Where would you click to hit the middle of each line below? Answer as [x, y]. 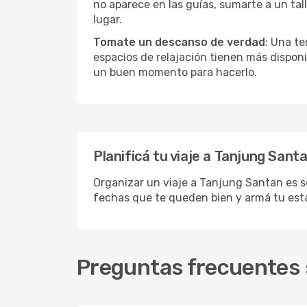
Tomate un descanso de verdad [179, 42]
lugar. [108, 20]
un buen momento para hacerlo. [175, 72]
